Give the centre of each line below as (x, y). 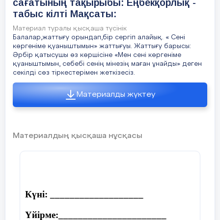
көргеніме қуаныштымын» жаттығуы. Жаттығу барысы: (102, 46)
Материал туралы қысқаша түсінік (70, 29)
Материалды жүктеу (116, 95)
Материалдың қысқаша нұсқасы (78, 136)
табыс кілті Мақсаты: (65, 14)
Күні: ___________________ (84, 194)
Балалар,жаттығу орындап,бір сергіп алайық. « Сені (99, 38)
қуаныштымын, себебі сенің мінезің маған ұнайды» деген (107, 64)
